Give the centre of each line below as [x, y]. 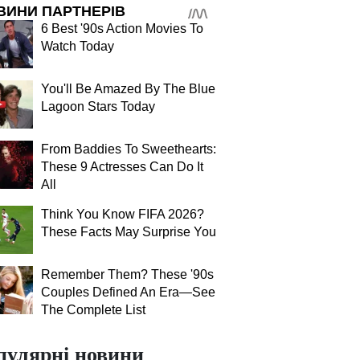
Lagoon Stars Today [98, 106]
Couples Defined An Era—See [128, 292]
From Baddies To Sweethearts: [129, 149]
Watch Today [78, 46]
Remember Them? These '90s [127, 274]
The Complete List [93, 310]
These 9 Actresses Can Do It [122, 167]
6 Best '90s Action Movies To [122, 29]
